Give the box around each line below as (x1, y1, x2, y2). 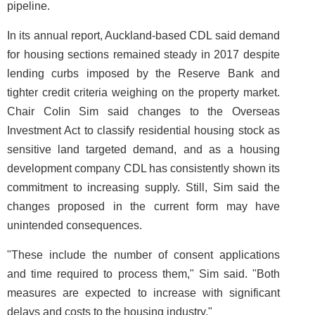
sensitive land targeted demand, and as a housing (7, 143, 280, 155)
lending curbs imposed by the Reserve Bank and (7, 67, 280, 79)
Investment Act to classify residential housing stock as (7, 124, 280, 136)
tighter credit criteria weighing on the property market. (7, 86, 280, 98)
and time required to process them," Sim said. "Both (7, 268, 280, 280)
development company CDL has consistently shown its (7, 162, 280, 174)
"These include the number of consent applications (7, 249, 280, 261)
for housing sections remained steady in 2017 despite (7, 49, 280, 60)
